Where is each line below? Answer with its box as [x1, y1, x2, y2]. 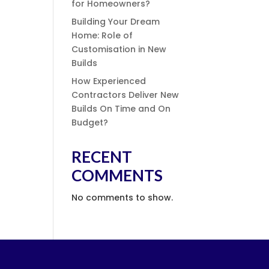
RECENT [71, 147, 133, 166]
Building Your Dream [71, 16, 160, 28]
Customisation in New [71, 43, 167, 55]
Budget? [71, 116, 109, 128]
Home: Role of [71, 29, 133, 41]
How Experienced [71, 75, 147, 87]
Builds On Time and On [71, 103, 171, 115]
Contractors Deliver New [71, 89, 180, 101]
